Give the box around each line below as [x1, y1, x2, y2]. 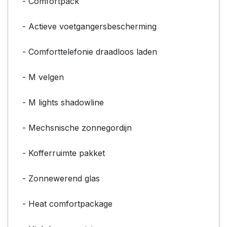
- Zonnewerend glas [22, 173, 100, 183]
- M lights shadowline [22, 97, 104, 107]
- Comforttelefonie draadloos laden [22, 46, 157, 57]
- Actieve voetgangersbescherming [22, 21, 157, 31]
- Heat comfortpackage [22, 198, 112, 209]
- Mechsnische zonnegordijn [22, 122, 132, 133]
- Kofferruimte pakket [22, 147, 105, 158]
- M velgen [22, 71, 64, 82]
